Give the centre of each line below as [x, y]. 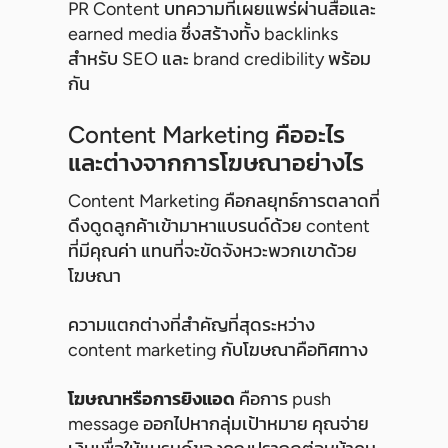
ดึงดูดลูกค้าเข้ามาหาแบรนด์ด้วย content [219, 226]
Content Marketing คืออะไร [206, 135]
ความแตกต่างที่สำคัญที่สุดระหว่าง [191, 325]
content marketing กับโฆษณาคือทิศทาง [218, 350]
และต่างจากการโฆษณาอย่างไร [216, 163]
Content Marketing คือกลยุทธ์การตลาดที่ [224, 201]
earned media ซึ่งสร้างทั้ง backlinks [203, 34]
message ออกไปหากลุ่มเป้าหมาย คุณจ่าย [218, 424]
